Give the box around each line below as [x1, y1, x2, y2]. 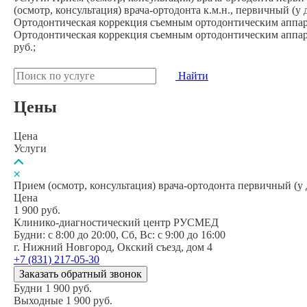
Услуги [14, 142, 47, 154]
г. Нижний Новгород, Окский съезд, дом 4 [14, 241, 212, 253]
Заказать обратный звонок [19, 267, 142, 280]
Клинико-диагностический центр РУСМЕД [14, 216, 219, 228]
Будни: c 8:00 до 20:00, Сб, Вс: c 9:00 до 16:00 [14, 228, 225, 241]
